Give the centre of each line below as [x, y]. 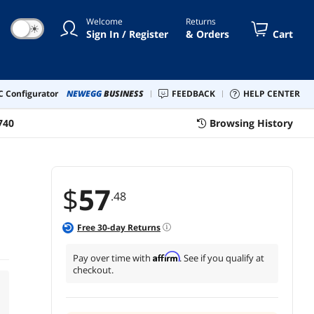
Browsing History [251, 123]
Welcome [104, 21]
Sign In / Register [127, 34]
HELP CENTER [275, 93]
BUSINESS [124, 93]
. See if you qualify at [222, 258]
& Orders [207, 34]
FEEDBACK [196, 93]
